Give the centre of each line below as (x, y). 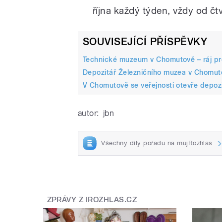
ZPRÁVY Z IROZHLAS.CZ (92, 199)
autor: (88, 113)
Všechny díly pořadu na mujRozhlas (157, 143)
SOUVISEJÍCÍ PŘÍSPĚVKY (145, 42)
